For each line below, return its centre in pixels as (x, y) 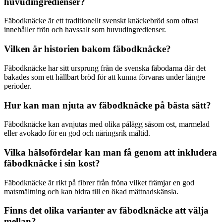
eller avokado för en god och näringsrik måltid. (77, 133)
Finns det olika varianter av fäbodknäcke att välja (106, 211)
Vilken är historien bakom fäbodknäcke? (87, 49)
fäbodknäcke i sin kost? (52, 163)
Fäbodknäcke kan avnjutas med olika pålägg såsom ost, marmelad (107, 124)
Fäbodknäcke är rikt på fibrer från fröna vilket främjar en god (99, 182)
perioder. (18, 86)
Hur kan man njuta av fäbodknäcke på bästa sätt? (108, 105)
